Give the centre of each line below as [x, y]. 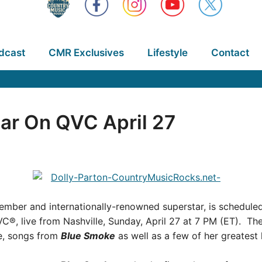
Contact [230, 53]
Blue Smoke [88, 235]
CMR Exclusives [86, 53]
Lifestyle [167, 53]
